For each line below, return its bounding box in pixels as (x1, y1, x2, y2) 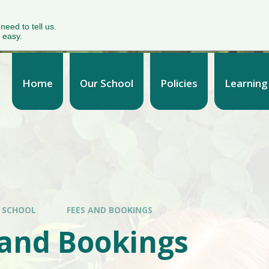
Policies (160, 76, 198, 90)
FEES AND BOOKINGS (67, 204, 153, 216)
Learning (224, 76, 268, 90)
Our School (79, 76, 133, 90)
